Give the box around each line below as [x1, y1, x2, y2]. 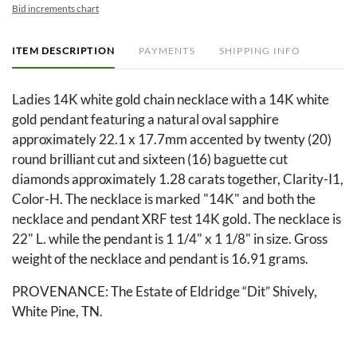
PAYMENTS [139, 45, 195, 57]
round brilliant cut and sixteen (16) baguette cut [12, 151, 288, 168]
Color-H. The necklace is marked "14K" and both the [12, 190, 316, 208]
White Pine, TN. [12, 303, 103, 320]
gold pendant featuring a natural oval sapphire [12, 111, 279, 128]
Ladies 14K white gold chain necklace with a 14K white [12, 91, 329, 108]
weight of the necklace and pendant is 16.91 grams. [12, 250, 308, 268]
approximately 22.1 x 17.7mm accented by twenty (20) [12, 131, 331, 148]
